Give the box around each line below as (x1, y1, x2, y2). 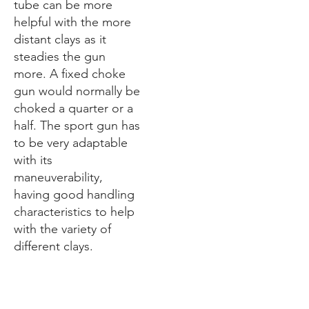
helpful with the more (14, 14, 131, 30)
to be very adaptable (14, 134, 128, 150)
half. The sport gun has (14, 117, 140, 133)
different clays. (14, 238, 93, 254)
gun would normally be (14, 83, 140, 99)
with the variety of (14, 221, 111, 237)
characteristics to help (14, 203, 134, 219)
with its (14, 152, 52, 168)
